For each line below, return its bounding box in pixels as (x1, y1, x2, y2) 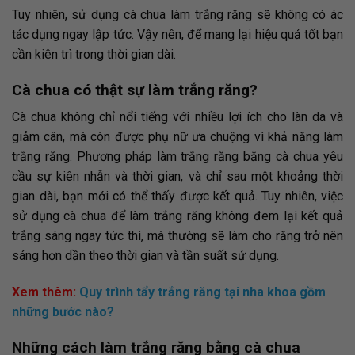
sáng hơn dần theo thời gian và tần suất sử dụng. (12, 248, 279, 264)
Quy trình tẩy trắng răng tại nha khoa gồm (79, 284, 326, 300)
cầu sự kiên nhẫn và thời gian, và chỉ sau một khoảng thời (12, 169, 343, 185)
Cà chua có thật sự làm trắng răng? (12, 80, 258, 99)
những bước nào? (12, 304, 114, 320)
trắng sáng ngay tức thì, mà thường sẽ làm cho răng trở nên (12, 228, 343, 244)
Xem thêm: (12, 284, 79, 300)
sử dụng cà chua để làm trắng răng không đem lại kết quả (12, 208, 343, 224)
